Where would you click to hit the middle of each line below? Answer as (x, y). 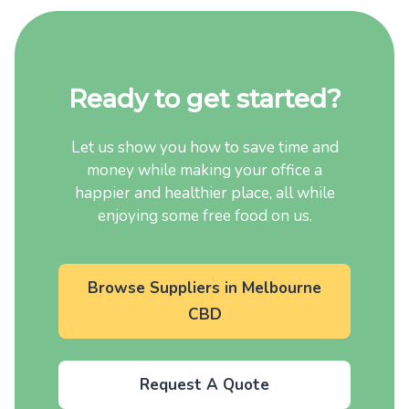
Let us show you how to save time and (204, 147)
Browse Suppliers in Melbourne (204, 288)
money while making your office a (204, 170)
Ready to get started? (204, 99)
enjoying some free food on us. (204, 216)
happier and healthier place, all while (204, 193)
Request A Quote (204, 385)
